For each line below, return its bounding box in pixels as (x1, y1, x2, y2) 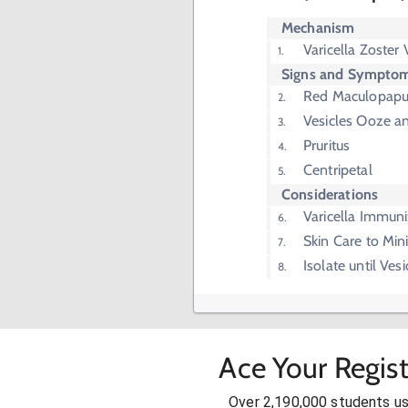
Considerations (281, 186, 379, 204)
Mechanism (281, 19, 355, 37)
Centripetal (303, 161, 372, 179)
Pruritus (303, 137, 351, 155)
